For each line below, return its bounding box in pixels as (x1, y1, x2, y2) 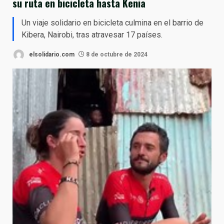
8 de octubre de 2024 (84, 50, 147, 58)
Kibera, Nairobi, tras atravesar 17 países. (21, 30, 162, 39)
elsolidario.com (27, 50, 74, 58)
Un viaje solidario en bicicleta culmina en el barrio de (21, 18, 203, 27)
